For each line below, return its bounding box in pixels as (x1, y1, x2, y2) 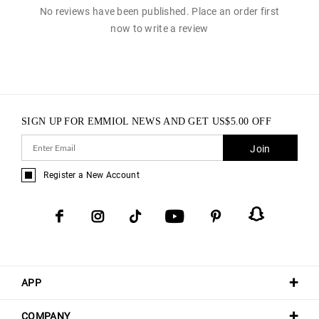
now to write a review (110, 23, 209, 35)
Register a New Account (43, 170, 140, 181)
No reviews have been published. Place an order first (39, 6, 280, 18)
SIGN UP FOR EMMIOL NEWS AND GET (21, 116, 212, 127)
